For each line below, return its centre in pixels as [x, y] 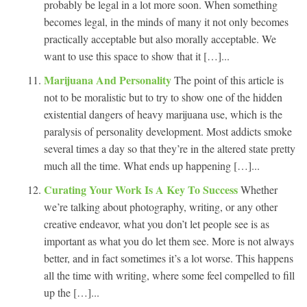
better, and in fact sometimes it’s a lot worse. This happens [169, 258]
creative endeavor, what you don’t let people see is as [157, 224]
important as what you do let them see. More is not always [169, 241]
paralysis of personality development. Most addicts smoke [168, 131]
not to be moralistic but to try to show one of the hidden [163, 97]
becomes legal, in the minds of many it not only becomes [166, 22]
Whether [259, 189]
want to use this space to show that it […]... [137, 56]
